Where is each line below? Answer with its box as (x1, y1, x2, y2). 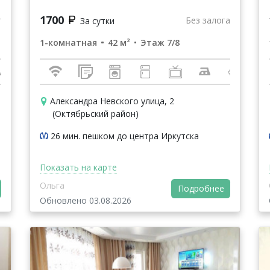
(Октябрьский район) (52, 108, 139, 120)
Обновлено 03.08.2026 (40, 195, 131, 207)
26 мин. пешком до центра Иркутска (51, 130, 199, 142)
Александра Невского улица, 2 (49, 95, 174, 107)
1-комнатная (40, 37, 97, 49)
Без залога (186, 14, 230, 26)
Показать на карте (40, 162, 117, 174)
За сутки (80, 15, 115, 27)
